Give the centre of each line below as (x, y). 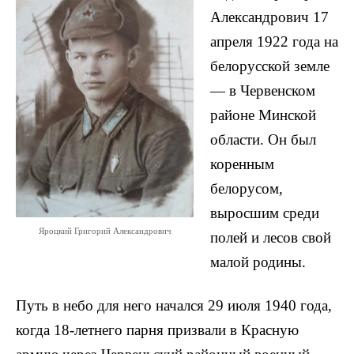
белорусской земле (270, 66)
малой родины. (258, 262)
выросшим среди (265, 213)
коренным (242, 164)
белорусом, (247, 189)
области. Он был (263, 140)
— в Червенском (263, 91)
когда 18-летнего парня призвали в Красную (157, 330)
